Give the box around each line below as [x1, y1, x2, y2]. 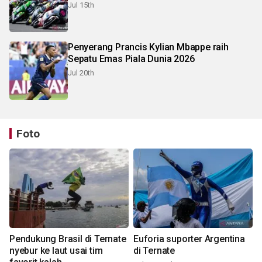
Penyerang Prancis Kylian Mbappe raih [68, 42, 229, 53]
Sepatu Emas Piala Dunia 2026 [68, 53, 195, 65]
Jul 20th [68, 68, 94, 78]
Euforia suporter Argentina [133, 233, 245, 245]
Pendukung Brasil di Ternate [9, 233, 126, 245]
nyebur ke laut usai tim [9, 245, 103, 257]
